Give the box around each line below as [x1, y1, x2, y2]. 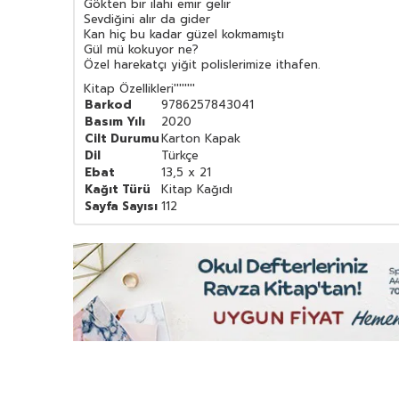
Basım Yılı [85, 113, 145, 131]
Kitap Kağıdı [161, 181, 232, 199]
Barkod [85, 96, 132, 114]
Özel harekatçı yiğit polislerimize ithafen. [84, 56, 320, 74]
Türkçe [161, 147, 199, 165]
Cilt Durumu [85, 130, 159, 148]
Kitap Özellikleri [84, 80, 174, 98]
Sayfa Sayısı [85, 198, 158, 216]
